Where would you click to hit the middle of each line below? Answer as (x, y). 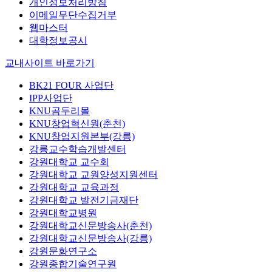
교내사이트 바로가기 (50, 63)
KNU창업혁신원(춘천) (77, 124)
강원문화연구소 (63, 251)
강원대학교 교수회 (69, 162)
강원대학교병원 (63, 213)
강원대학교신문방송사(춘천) (90, 226)
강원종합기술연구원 (73, 264)
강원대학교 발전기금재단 (84, 200)
